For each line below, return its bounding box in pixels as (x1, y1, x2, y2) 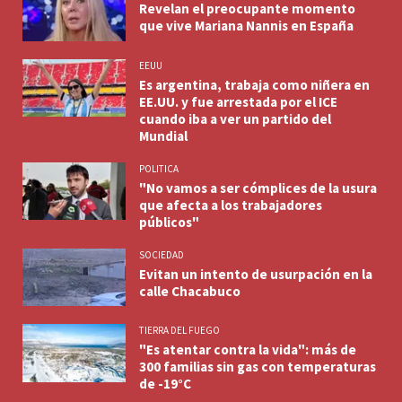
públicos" (139, 213, 199, 231)
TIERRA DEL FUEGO (139, 324, 220, 336)
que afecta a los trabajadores (139, 196, 322, 214)
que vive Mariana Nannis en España (139, 17, 354, 34)
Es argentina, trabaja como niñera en (139, 75, 370, 93)
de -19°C (139, 375, 191, 392)
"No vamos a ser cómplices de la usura (139, 179, 377, 197)
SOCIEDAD (139, 248, 184, 261)
